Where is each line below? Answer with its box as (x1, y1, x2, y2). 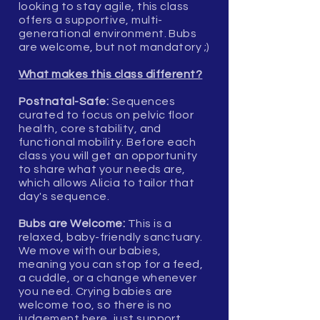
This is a (125, 217, 172, 229)
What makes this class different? (19, 68, 203, 80)
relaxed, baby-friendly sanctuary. (19, 231, 203, 243)
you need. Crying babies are (19, 285, 173, 297)
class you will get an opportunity (19, 149, 198, 161)
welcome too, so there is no (19, 299, 172, 311)
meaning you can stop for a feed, (19, 258, 204, 270)
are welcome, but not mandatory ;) (19, 41, 210, 53)
